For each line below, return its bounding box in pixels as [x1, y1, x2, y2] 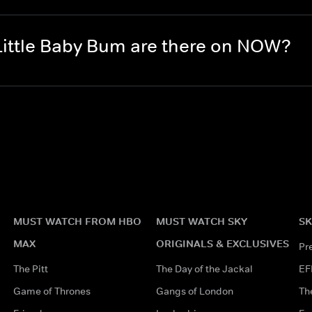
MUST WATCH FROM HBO [13, 214, 141, 228]
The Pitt [13, 262, 48, 275]
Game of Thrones [13, 284, 91, 297]
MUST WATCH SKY [155, 214, 247, 228]
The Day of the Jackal [155, 262, 253, 275]
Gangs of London [155, 284, 233, 297]
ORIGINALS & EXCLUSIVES [155, 236, 289, 250]
